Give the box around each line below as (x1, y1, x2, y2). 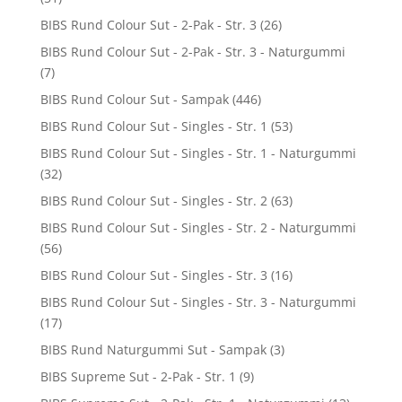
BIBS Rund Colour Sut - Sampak (39, 90, 229, 108)
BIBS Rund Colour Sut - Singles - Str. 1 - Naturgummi (39, 144, 356, 162)
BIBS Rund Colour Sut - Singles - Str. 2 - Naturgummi (39, 218, 356, 236)
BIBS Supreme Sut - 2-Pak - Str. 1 (39, 367, 236, 385)
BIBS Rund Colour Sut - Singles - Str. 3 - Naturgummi (39, 293, 356, 310)
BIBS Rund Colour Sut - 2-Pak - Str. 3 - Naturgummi (39, 42, 345, 60)
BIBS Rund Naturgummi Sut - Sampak (39, 340, 267, 358)
